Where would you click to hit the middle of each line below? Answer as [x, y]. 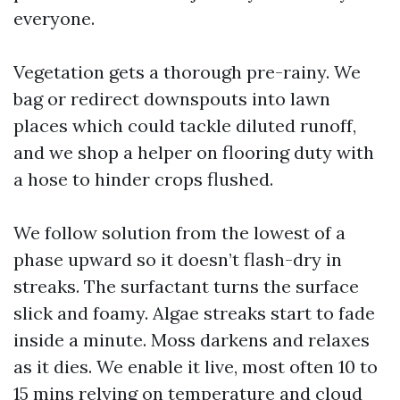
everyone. [54, 18]
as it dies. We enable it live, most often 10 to [196, 367]
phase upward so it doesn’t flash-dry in [178, 259]
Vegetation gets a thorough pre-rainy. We [187, 72]
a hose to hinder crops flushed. [143, 179]
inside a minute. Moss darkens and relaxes [192, 340]
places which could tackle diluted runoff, [185, 125]
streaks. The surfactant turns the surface [186, 286]
